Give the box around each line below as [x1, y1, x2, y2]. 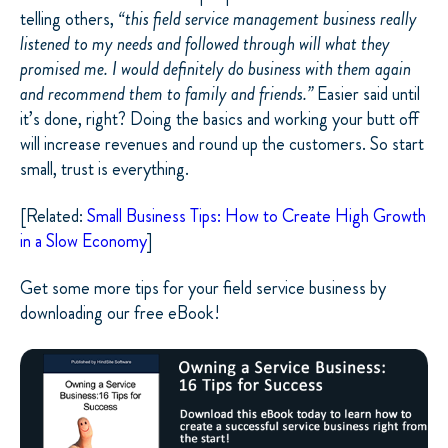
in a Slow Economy [20, 228, 147, 255]
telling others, [20, 5, 118, 32]
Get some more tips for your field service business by [20, 275, 386, 302]
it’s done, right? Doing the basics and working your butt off [20, 105, 419, 132]
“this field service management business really [118, 5, 417, 32]
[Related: [20, 203, 87, 230]
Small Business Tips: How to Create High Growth [87, 203, 426, 230]
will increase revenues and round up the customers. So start [20, 130, 424, 157]
